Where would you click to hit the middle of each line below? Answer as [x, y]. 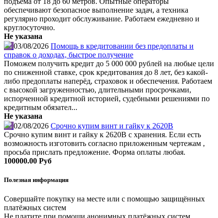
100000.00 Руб [28, 161]
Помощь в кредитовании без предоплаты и [122, 46]
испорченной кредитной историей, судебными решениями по [107, 99]
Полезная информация [36, 180]
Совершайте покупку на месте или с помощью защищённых [104, 199]
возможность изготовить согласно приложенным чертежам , [104, 144]
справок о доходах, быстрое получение [69, 55]
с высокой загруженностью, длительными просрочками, [98, 90]
